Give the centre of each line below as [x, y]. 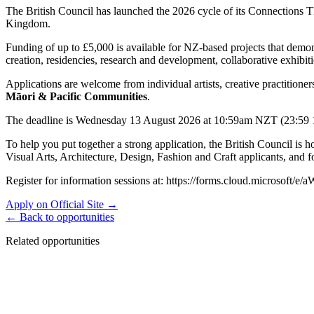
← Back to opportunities [60, 217]
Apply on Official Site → [62, 204]
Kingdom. [28, 23]
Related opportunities [53, 240]
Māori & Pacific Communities [76, 96]
